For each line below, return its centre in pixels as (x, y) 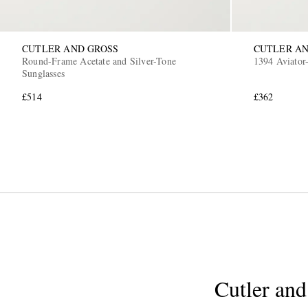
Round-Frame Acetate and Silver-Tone (99, 61)
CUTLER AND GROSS (70, 49)
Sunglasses (43, 74)
